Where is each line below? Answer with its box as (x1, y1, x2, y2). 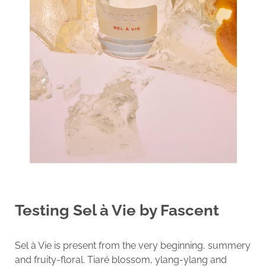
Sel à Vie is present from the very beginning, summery (14, 239, 251, 251)
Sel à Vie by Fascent (72, 201, 219, 219)
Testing (14, 201, 69, 219)
